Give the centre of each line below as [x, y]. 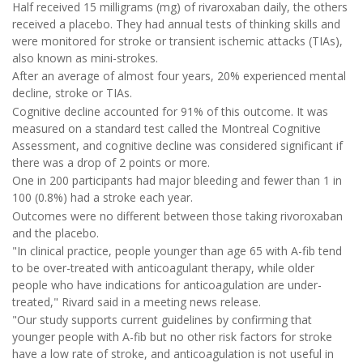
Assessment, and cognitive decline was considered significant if [177, 145]
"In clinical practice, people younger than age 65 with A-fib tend [177, 250]
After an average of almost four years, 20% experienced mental [179, 76]
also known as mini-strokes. [85, 58]
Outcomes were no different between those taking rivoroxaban [177, 216]
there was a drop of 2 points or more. [111, 162]
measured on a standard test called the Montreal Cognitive [167, 128]
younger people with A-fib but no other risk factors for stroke [172, 337]
